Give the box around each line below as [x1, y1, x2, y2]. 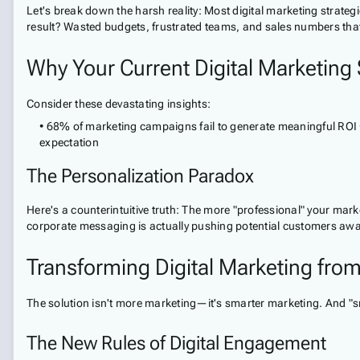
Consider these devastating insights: [27, 97, 211, 110]
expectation [39, 136, 99, 149]
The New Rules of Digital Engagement [27, 332, 326, 354]
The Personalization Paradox [27, 165, 254, 187]
